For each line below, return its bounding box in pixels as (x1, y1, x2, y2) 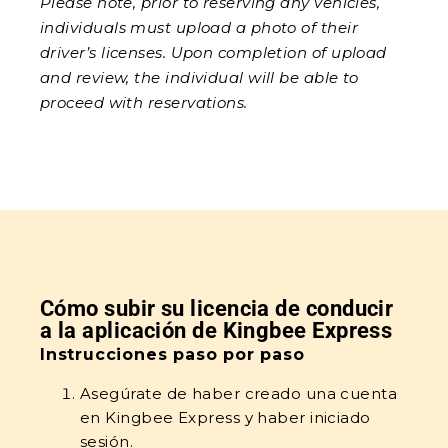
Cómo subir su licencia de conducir (40, 296, 394, 321)
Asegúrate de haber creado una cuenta (80, 384, 398, 403)
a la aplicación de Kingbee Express (40, 318, 393, 343)
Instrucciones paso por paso (40, 345, 305, 364)
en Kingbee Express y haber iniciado (80, 408, 371, 427)
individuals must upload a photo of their (40, 18, 359, 37)
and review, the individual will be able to (40, 68, 359, 87)
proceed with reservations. (40, 93, 248, 112)
